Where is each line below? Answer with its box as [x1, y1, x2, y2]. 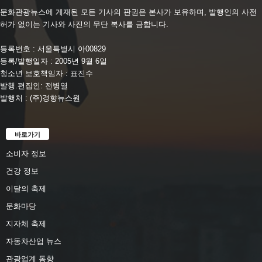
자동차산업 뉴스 [6, 237, 61, 246]
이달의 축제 [6, 184, 46, 194]
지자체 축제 [6, 219, 46, 229]
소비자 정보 [6, 149, 46, 158]
